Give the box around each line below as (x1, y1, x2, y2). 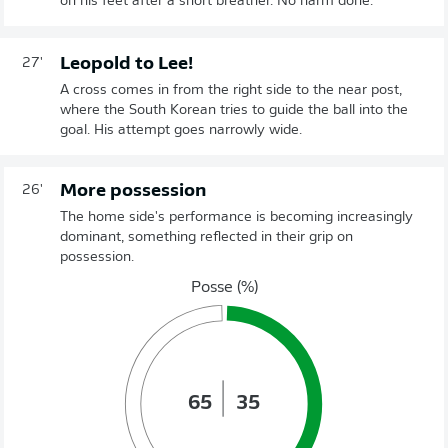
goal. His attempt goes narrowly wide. (60, 122, 302, 138)
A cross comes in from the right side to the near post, (60, 82, 402, 98)
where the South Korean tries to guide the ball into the (60, 102, 408, 118)
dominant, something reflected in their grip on (60, 229, 353, 245)
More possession (60, 181, 206, 201)
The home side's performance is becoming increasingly (60, 209, 413, 225)
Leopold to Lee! (60, 54, 193, 74)
